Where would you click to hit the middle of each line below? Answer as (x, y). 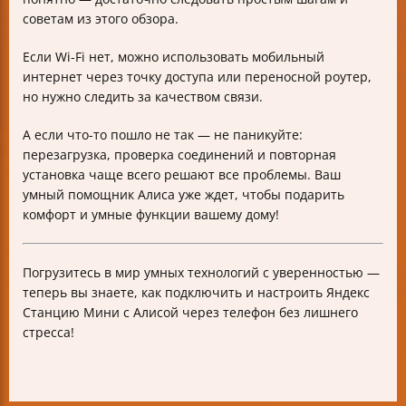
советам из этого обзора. (101, 19)
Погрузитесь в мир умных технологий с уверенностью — (201, 273)
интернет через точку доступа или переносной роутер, (197, 77)
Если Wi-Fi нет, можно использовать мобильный (174, 57)
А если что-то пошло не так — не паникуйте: (163, 135)
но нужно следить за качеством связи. (143, 97)
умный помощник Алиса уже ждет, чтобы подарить (184, 195)
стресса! (48, 333)
